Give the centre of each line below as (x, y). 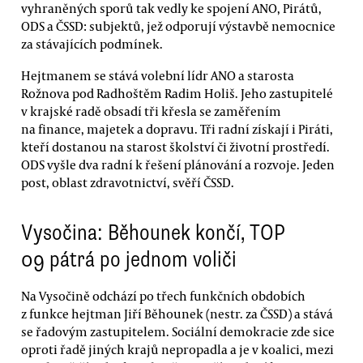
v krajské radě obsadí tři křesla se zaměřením (151, 111)
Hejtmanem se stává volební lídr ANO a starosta (158, 76)
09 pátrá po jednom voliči (129, 260)
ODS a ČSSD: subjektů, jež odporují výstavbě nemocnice (178, 26)
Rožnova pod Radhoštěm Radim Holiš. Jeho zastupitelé (177, 94)
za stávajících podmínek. (92, 44)
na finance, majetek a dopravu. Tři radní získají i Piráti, (177, 129)
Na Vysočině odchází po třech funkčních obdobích (163, 296)
